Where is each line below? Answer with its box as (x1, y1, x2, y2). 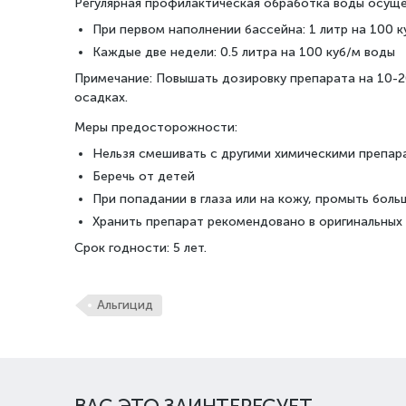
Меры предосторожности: (74, 120, 237, 135)
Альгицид (97, 297, 153, 313)
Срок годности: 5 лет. (74, 240, 207, 256)
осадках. (74, 90, 128, 105)
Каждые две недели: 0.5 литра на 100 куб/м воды (92, 44, 395, 60)
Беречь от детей (92, 169, 195, 184)
